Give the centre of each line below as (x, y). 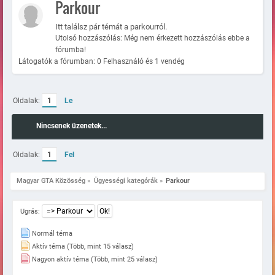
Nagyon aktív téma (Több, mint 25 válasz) (94, 260)
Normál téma (51, 234)
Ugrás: (30, 211)
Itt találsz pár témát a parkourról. (111, 27)
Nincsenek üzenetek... (72, 126)
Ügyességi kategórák (126, 181)
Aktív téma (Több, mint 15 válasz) (82, 247)
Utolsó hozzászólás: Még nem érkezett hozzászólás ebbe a (153, 38)
